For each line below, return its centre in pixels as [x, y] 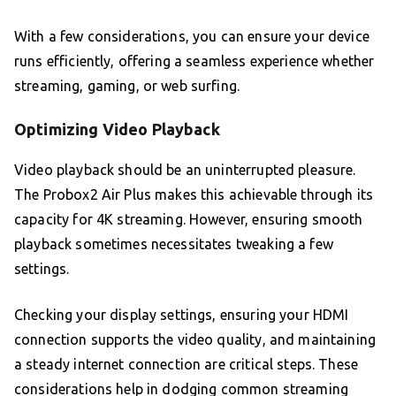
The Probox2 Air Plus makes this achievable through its [194, 195]
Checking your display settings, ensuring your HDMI [182, 315]
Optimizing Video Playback [117, 129]
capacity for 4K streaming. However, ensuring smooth [189, 220]
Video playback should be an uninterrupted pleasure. [185, 170]
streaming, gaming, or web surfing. [127, 86]
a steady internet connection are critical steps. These [187, 365]
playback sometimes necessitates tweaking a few [174, 244]
